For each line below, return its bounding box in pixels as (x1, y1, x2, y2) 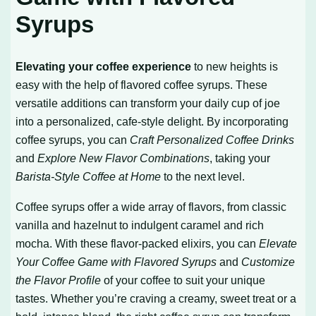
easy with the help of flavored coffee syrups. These (16, 78, 268, 92)
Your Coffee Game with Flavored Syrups (16, 255, 217, 268)
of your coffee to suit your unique (101, 273, 266, 286)
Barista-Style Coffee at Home (16, 170, 162, 183)
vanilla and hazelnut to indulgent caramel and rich (16, 218, 265, 231)
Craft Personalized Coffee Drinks (130, 133, 295, 147)
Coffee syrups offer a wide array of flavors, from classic (16, 200, 287, 213)
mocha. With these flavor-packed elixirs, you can (16, 236, 260, 250)
